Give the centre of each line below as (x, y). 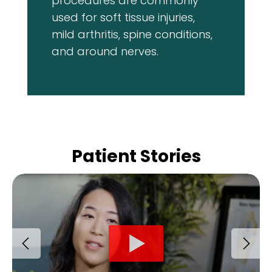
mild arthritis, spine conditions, (132, 34)
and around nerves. (105, 51)
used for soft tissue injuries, (123, 17)
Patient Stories (136, 156)
